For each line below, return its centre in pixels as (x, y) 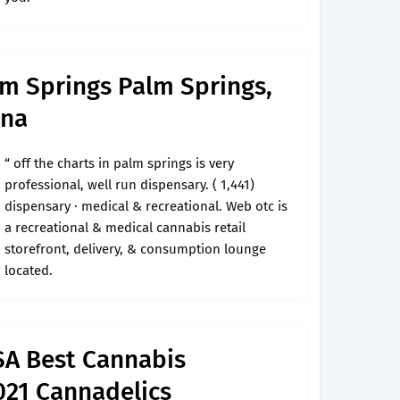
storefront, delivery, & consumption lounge (135, 249)
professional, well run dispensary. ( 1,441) (129, 185)
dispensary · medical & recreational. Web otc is (146, 206)
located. (29, 271)
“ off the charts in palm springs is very (119, 163)
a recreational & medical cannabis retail (125, 228)
